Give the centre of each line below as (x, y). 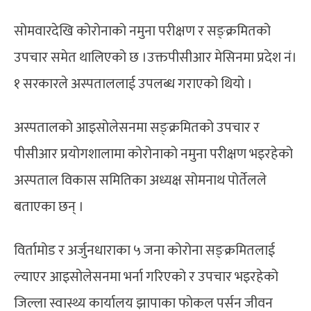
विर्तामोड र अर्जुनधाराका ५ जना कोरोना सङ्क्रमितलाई (144, 250)
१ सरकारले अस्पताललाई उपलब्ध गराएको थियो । (133, 84)
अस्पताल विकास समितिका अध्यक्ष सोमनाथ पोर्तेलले (140, 180)
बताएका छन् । (49, 207)
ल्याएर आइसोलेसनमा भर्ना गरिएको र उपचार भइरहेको (146, 277)
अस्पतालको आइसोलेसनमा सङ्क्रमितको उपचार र (137, 127)
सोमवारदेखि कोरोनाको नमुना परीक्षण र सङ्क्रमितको (142, 31)
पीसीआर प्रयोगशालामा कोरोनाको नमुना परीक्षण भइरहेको (153, 154)
